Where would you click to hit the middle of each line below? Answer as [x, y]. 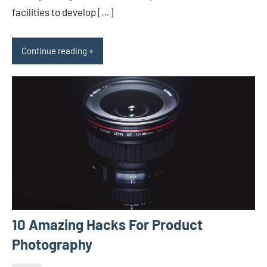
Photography [52, 244]
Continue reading [54, 51]
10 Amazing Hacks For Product [107, 225]
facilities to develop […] [63, 12]
